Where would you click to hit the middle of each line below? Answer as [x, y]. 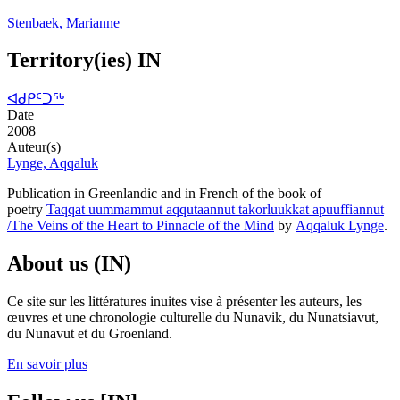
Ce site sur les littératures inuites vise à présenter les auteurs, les [184, 302]
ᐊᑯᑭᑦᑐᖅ [36, 99]
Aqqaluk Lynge [340, 226]
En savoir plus [47, 364]
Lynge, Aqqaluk [53, 163]
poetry [27, 210]
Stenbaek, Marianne [63, 22]
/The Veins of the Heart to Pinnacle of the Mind [141, 226]
